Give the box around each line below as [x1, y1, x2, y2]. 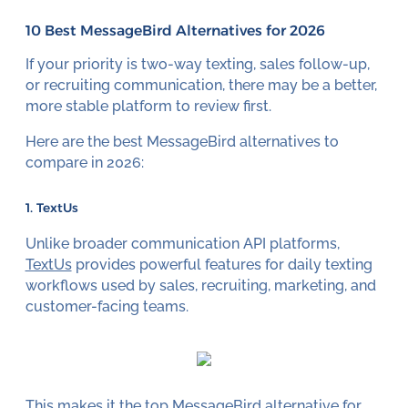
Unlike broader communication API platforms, [25, 234, 340, 252]
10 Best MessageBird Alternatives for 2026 [25, 22, 325, 40]
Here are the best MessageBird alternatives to [25, 132, 339, 150]
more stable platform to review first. [25, 97, 271, 115]
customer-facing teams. [25, 297, 189, 315]
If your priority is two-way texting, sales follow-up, [25, 55, 370, 73]
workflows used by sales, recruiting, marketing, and [25, 276, 376, 294]
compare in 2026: [25, 153, 144, 171]
